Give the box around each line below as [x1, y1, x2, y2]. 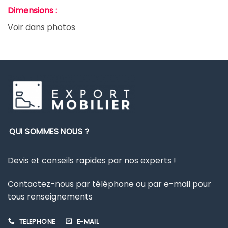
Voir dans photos [8, 21, 75, 33]
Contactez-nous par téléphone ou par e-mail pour [8, 178, 211, 190]
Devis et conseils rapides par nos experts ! [8, 155, 176, 167]
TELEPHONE [19, 217, 55, 226]
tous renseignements [8, 190, 93, 203]
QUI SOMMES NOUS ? [9, 126, 90, 137]
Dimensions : [8, 4, 57, 16]
